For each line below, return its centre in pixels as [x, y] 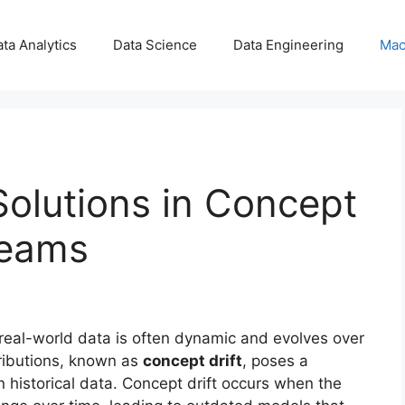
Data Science [155, 45]
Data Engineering [288, 45]
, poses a [275, 361]
